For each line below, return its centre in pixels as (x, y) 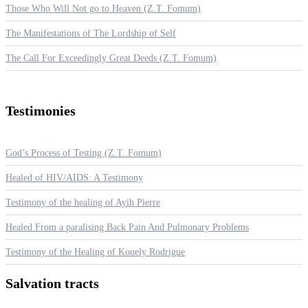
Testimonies (41, 110)
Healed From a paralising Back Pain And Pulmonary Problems (127, 227)
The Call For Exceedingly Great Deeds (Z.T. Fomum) (111, 58)
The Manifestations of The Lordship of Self (91, 34)
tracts (82, 284)
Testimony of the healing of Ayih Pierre (83, 202)
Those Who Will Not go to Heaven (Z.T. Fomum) (103, 9)
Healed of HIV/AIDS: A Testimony (74, 177)
